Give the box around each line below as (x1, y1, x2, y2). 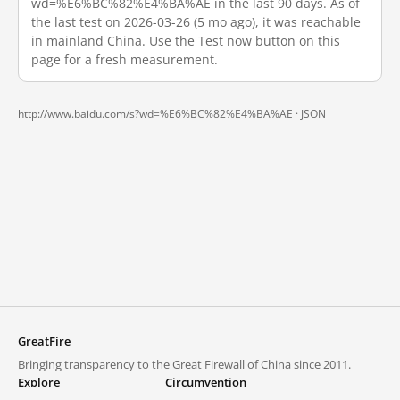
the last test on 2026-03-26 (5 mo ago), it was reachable (31, 13, 361, 30)
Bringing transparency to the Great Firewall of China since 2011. (18, 356, 351, 372)
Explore (18, 374, 60, 390)
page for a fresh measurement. (31, 51, 218, 68)
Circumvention (165, 374, 246, 390)
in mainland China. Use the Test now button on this (31, 32, 340, 49)
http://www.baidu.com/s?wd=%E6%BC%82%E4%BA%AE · (18, 106, 301, 121)
